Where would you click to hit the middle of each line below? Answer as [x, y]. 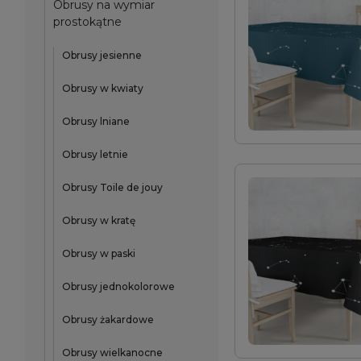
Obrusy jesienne [102, 55]
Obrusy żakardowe [108, 320]
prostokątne [87, 22]
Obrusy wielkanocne [112, 353]
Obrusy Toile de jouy [112, 187]
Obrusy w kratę [99, 220]
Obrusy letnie [95, 154]
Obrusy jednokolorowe [118, 286]
